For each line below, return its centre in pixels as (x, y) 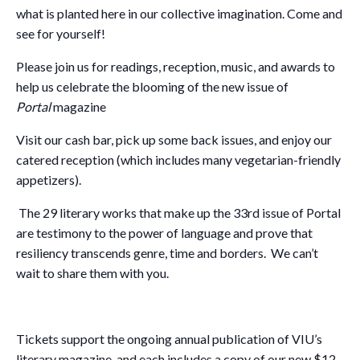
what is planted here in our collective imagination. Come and (179, 13)
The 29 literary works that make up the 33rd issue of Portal (178, 212)
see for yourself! (61, 33)
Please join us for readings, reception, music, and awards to (176, 66)
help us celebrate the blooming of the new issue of (152, 86)
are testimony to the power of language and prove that (164, 232)
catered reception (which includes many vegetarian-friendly (178, 159)
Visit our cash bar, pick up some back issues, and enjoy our (174, 139)
